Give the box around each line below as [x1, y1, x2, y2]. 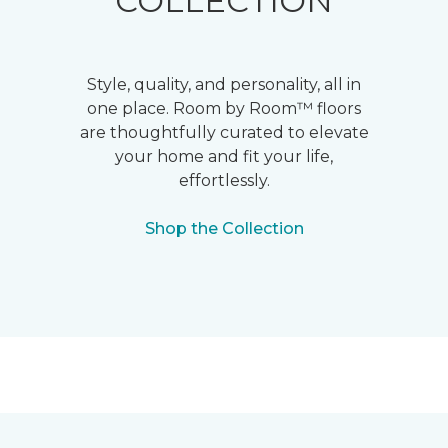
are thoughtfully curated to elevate [79, 123, 369, 142]
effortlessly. [178, 171, 270, 190]
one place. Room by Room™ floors [87, 99, 361, 118]
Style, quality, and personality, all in [87, 75, 361, 94]
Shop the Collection [144, 219, 304, 238]
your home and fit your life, [115, 147, 333, 166]
